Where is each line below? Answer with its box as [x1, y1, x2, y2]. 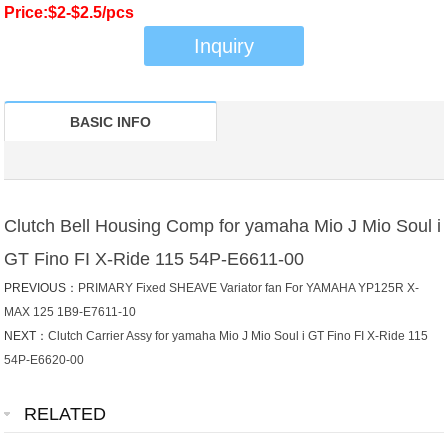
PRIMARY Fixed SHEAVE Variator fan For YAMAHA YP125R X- [78, 281, 420, 296]
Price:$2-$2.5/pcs [4, 4, 135, 22]
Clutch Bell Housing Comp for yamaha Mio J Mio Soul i [4, 216, 442, 237]
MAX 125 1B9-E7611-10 [4, 305, 137, 320]
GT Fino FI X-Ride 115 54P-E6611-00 [4, 249, 305, 270]
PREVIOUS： [4, 281, 79, 296]
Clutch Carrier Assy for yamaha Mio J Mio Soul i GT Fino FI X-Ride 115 [48, 329, 429, 344]
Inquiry [194, 35, 254, 58]
